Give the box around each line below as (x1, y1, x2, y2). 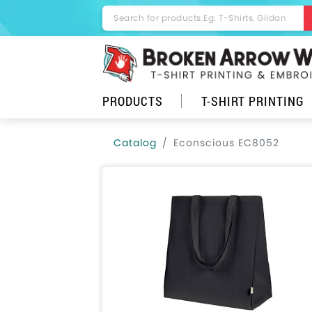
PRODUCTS (102, 93, 163, 109)
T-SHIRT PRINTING (201, 93, 304, 109)
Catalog (114, 136, 157, 150)
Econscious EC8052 (173, 136, 279, 150)
